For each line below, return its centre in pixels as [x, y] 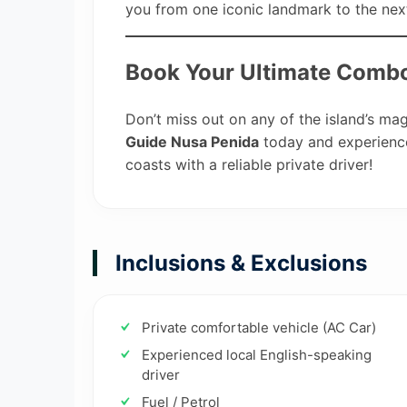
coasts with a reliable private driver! [249, 164]
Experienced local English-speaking [257, 354]
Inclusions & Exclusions [241, 263]
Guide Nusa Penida [192, 141]
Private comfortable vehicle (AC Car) [259, 327]
